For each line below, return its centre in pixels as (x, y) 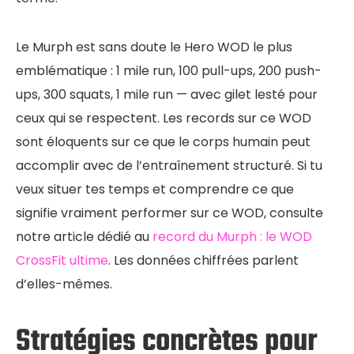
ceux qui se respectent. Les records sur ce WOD (164, 118)
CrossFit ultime (62, 260)
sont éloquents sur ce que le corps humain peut (163, 141)
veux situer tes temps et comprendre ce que (155, 189)
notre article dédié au (84, 236)
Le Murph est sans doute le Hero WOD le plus (154, 47)
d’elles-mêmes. (64, 284)
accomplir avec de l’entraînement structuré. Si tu (169, 165)
